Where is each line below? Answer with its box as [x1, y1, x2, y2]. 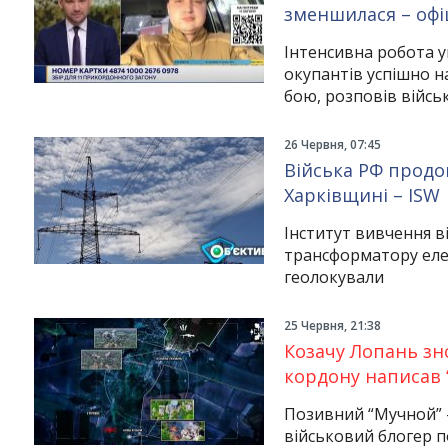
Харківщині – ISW [283, 183, 440, 207]
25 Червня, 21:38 [283, 317, 381, 334]
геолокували [283, 266, 384, 288]
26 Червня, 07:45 [283, 136, 381, 153]
